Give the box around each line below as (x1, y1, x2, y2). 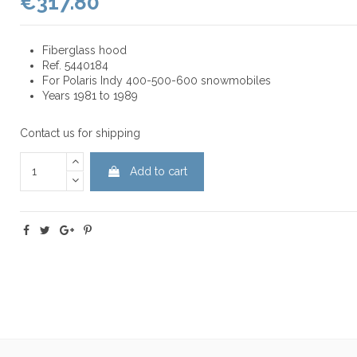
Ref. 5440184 (41, 59, 108, 73)
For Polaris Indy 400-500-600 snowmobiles (41, 74, 271, 88)
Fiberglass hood (41, 44, 127, 57)
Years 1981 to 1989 (41, 89, 138, 103)
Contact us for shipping (19, 126, 140, 139)
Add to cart (130, 164, 188, 178)
